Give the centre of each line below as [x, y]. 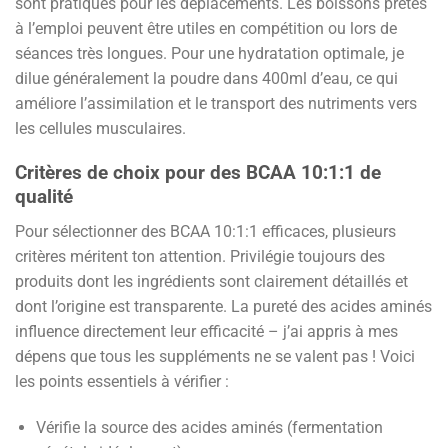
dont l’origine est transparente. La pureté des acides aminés [223, 306]
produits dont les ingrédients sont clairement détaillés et [211, 281]
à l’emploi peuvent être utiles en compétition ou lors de [206, 28]
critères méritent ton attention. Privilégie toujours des [200, 256]
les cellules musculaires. [100, 128]
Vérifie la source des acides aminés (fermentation [209, 427]
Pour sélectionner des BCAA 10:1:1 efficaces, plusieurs [205, 231]
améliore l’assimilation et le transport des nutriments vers [216, 103]
